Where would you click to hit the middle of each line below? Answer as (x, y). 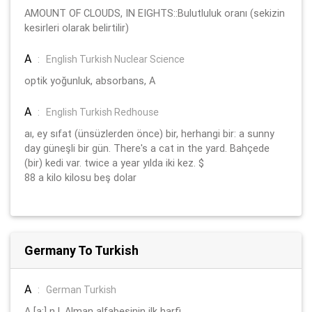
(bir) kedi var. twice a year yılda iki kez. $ (114, 163)
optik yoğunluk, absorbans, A (90, 80)
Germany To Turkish (81, 250)
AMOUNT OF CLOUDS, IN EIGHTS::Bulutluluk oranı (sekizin (155, 13)
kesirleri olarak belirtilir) (77, 28)
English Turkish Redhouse (102, 112)
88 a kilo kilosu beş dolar (80, 177)
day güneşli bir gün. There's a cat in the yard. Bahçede (147, 148)
